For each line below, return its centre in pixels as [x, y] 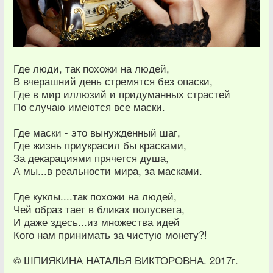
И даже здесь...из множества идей [97, 222]
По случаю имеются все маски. [89, 107]
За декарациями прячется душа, [91, 158]
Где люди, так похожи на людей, [91, 69]
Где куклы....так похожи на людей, [95, 197]
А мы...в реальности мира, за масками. [108, 171]
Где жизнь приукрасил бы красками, [100, 145]
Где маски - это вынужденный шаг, [97, 133]
